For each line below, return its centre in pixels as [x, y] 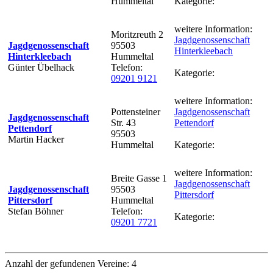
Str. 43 [123, 122]
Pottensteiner [136, 112]
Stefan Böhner [36, 211]
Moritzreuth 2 [137, 34]
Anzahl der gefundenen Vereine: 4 [71, 263]
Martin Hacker [36, 139]
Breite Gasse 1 [139, 178]
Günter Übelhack [41, 67]
